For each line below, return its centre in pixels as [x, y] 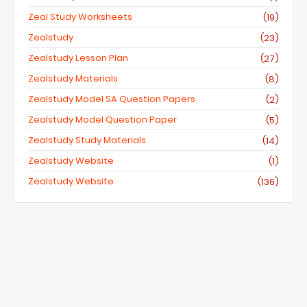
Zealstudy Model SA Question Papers [112, 99]
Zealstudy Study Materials [87, 140]
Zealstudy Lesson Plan [78, 58]
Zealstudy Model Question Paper [102, 120]
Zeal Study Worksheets [80, 17]
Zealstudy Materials [73, 78]
